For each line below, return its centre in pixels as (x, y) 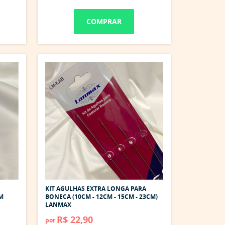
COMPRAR (104, 21)
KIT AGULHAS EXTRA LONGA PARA (96, 188)
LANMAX (58, 204)
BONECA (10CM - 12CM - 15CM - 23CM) (101, 196)
